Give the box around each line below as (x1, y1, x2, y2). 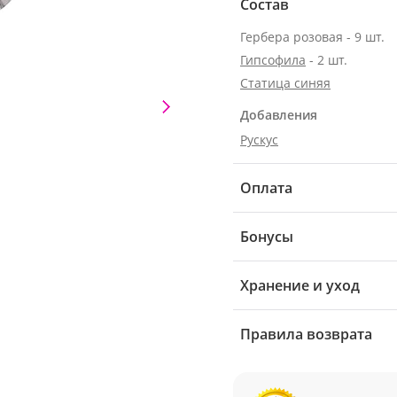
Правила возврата (240, 324, 372, 344)
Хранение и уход (240, 276, 360, 295)
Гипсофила (240, 51, 306, 68)
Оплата (240, 178, 292, 198)
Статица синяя (240, 74, 331, 91)
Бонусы (240, 227, 293, 246)
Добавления (240, 106, 317, 123)
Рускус (240, 131, 278, 148)
